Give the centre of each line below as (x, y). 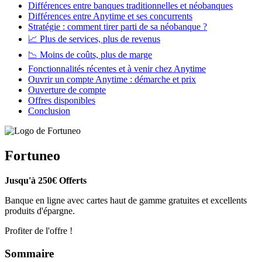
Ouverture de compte (67, 90)
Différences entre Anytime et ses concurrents (110, 16)
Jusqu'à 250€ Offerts (46, 181)
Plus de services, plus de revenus (100, 39)
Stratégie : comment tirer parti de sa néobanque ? (118, 27)
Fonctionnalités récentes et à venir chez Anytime (117, 69)
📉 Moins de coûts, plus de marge (90, 55)
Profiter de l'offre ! (39, 231)
